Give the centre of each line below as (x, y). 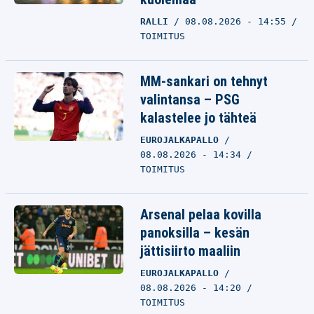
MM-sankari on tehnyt (204, 81)
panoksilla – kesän (195, 233)
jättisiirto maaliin (190, 251)
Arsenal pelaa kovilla (201, 214)
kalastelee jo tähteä (198, 118)
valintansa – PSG (190, 100)
